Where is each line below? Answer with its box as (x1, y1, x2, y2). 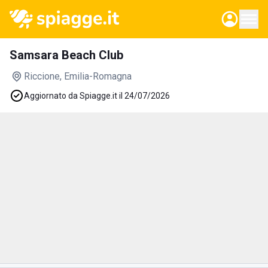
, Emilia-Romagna (60, 71, 132, 82)
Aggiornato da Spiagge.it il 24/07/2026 (24, 91, 170, 100)
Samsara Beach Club (10, 48, 123, 62)
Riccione (24, 71, 60, 82)
